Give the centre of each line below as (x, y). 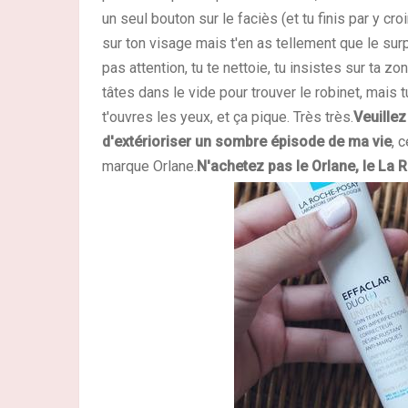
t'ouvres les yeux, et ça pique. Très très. (228, 117)
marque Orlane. (149, 166)
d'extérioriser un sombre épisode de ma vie (247, 141)
